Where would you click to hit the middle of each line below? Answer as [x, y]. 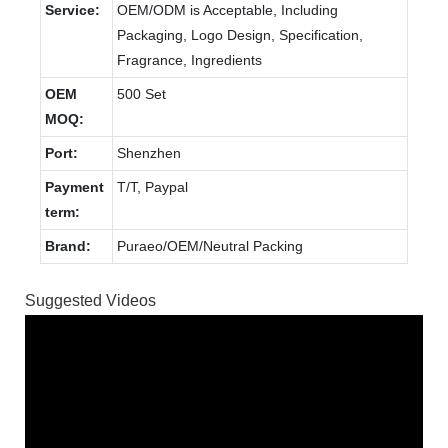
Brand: [68, 245]
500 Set [141, 93]
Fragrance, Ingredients [189, 59]
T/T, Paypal [152, 186]
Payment [74, 186]
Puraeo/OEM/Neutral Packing [210, 245]
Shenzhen [149, 152]
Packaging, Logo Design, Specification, [240, 34]
